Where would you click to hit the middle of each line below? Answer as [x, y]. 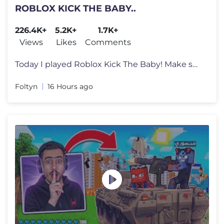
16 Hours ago [70, 87]
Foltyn [26, 87]
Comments [108, 42]
